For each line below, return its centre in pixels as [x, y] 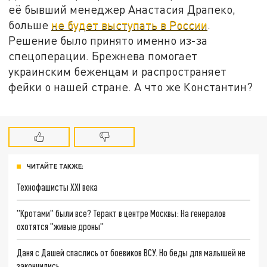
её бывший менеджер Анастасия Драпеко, [122, 9]
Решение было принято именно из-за [108, 40]
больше [30, 24]
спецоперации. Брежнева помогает [103, 55]
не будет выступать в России [130, 24]
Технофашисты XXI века [58, 187]
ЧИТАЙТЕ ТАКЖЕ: [55, 166]
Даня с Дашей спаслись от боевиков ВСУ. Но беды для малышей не [131, 252]
